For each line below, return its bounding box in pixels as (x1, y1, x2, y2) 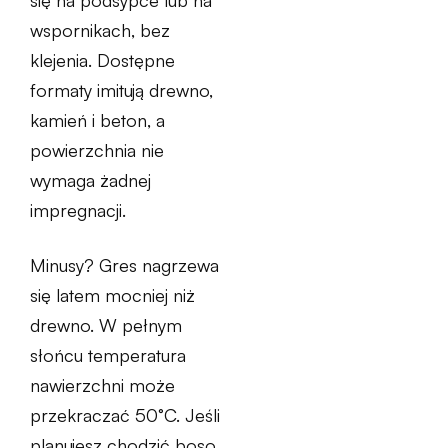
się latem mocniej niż (30, 284, 195, 307)
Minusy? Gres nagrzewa (30, 254, 219, 277)
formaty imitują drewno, (30, 79, 213, 102)
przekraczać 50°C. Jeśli (30, 404, 220, 427)
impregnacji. (30, 199, 126, 222)
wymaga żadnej (30, 169, 151, 192)
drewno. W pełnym (30, 314, 182, 337)
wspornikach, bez (30, 19, 170, 42)
